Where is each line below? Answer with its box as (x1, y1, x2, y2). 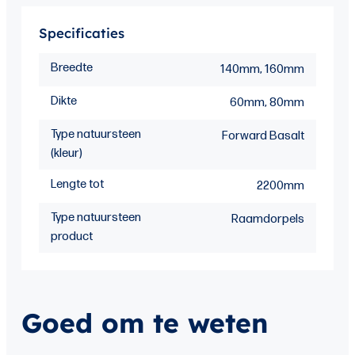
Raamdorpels (231, 212, 304, 227)
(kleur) (51, 147, 83, 161)
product (51, 230, 94, 244)
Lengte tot (51, 177, 105, 192)
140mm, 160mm (219, 63, 304, 77)
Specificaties (39, 24, 125, 41)
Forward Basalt (221, 129, 304, 143)
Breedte (51, 61, 94, 75)
